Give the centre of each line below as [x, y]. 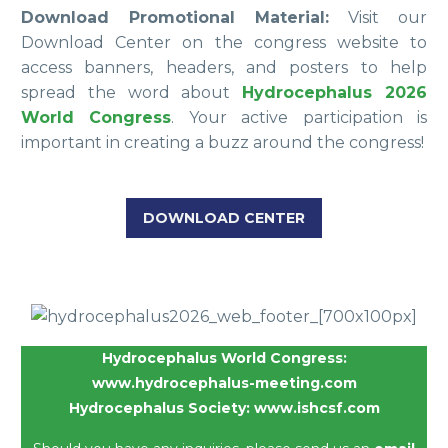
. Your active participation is [299, 118]
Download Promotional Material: [185, 18]
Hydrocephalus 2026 [335, 93]
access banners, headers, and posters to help [224, 68]
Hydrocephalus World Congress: [224, 358]
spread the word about [132, 93]
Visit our [387, 18]
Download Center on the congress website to [224, 43]
